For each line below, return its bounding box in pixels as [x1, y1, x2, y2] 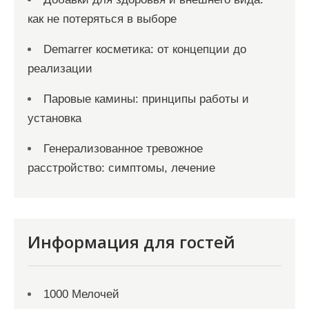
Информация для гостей [28, 230, 235, 253]
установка [28, 112, 81, 125]
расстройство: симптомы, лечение [28, 161, 215, 175]
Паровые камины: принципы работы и [43, 92, 249, 106]
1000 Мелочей [43, 288, 119, 301]
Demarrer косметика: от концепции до [43, 43, 246, 56]
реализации [28, 62, 92, 75]
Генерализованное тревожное [43, 142, 203, 155]
